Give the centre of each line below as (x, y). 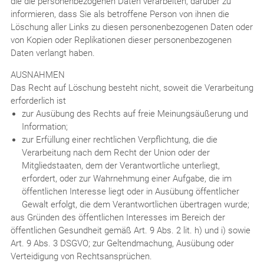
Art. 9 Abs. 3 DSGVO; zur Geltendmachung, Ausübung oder (122, 243)
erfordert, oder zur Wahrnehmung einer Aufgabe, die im (126, 178)
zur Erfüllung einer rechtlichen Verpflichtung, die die (119, 139)
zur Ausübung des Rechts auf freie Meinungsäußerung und (135, 113)
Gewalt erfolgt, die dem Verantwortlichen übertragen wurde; (135, 204)
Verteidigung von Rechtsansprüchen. (81, 256)
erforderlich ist (38, 100)
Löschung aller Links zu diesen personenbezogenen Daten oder (131, 27)
